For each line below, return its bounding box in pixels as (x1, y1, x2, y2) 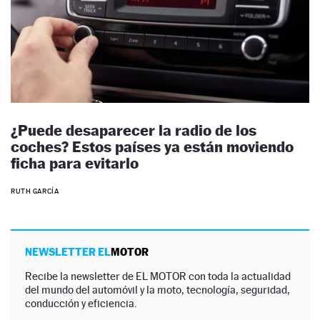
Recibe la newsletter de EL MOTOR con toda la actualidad (25, 269, 291, 282)
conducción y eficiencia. (25, 296, 137, 309)
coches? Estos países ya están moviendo (11, 138, 294, 156)
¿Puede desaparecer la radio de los (11, 121, 256, 140)
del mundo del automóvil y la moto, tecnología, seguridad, (25, 283, 290, 296)
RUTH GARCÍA (11, 186, 59, 195)
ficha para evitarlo (11, 154, 139, 173)
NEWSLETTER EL (25, 245, 111, 258)
